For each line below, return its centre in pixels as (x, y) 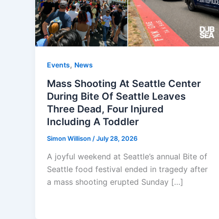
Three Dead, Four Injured (105, 109)
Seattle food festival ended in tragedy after (127, 169)
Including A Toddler (93, 121)
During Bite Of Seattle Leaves (116, 96)
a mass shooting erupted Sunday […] (115, 182)
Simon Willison (70, 138)
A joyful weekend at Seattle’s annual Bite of (127, 157)
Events (58, 65)
